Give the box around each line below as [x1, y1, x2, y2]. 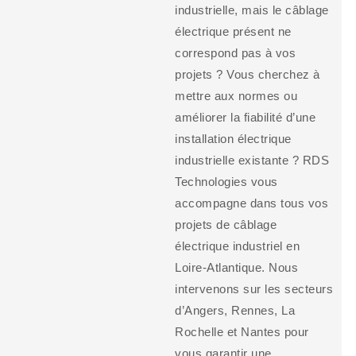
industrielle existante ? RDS [175, 153, 330, 167]
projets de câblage [175, 217, 277, 231]
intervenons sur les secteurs [175, 281, 334, 296]
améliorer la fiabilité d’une [175, 110, 316, 124]
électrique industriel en [175, 238, 300, 253]
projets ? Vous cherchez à [175, 67, 320, 81]
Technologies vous [175, 174, 278, 188]
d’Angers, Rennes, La [175, 303, 296, 317]
